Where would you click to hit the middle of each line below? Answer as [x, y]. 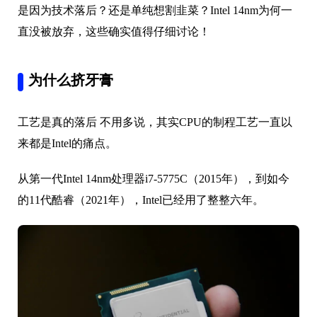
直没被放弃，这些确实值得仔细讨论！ [114, 31]
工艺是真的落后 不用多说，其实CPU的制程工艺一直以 [155, 122]
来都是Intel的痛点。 [67, 143]
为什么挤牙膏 [71, 81]
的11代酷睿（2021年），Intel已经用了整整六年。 [141, 200]
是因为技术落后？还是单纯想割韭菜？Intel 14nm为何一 [155, 10]
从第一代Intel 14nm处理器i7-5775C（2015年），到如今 [154, 178]
